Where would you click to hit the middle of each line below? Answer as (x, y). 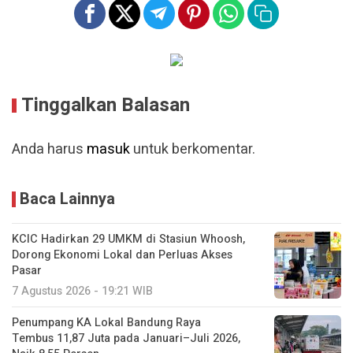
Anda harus (49, 150)
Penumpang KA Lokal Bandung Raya (106, 323)
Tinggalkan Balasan (106, 106)
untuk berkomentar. (193, 150)
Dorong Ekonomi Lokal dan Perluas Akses (122, 255)
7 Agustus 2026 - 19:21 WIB (82, 292)
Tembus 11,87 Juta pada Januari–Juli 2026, (126, 339)
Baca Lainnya (67, 199)
